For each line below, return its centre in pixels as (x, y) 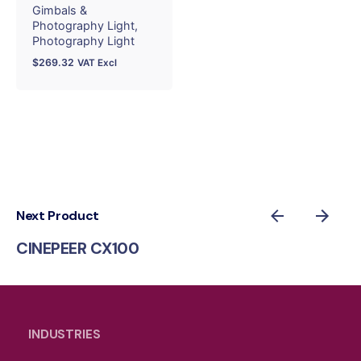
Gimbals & (60, 10)
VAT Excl (97, 63)
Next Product (58, 216)
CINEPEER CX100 (77, 249)
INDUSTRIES (64, 334)
